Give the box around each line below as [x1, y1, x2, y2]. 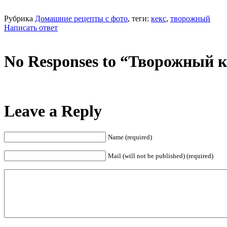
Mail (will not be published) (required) [108, 152, 213, 160]
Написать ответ [4, 23, 58, 32]
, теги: [128, 14, 151, 23]
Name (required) [108, 133, 152, 141]
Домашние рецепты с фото [35, 14, 128, 23]
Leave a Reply [4, 102, 102, 121]
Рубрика [4, 14, 35, 23]
